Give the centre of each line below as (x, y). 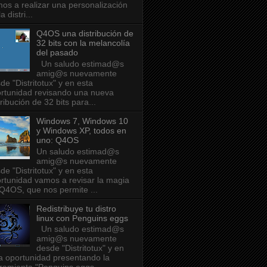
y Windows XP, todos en (81, 130)
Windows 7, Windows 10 (82, 121)
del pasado (57, 53)
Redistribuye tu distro (76, 208)
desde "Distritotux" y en (80, 248)
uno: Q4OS (57, 140)
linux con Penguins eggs (82, 218)
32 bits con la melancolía (83, 43)
